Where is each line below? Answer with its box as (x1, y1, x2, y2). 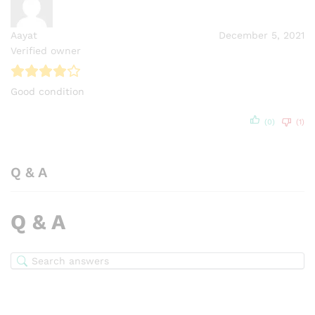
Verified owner (11, 44, 81, 56)
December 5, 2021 (219, 29, 304, 41)
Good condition (11, 85, 84, 97)
